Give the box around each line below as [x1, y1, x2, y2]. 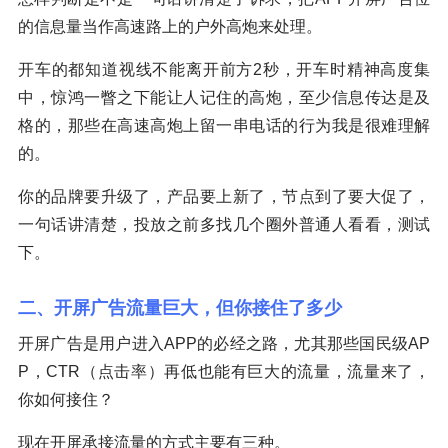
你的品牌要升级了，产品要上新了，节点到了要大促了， [18, 188, 430, 206]
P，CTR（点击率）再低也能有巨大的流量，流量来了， [18, 363, 430, 381]
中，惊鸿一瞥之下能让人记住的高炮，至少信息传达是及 [18, 89, 430, 107]
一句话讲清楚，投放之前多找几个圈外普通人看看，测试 [18, 216, 430, 234]
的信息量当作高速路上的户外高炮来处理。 [18, 18, 322, 36]
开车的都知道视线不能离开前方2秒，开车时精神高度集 [18, 61, 430, 79]
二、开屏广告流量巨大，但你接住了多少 [18, 298, 342, 319]
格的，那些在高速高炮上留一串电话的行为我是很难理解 [18, 117, 430, 135]
